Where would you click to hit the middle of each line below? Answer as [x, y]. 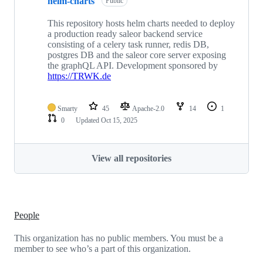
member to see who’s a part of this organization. [102, 248]
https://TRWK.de [79, 76]
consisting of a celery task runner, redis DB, [128, 45]
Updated [88, 121]
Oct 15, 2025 [119, 121]
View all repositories [131, 159]
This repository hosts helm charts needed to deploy [141, 23]
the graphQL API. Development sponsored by [133, 66]
